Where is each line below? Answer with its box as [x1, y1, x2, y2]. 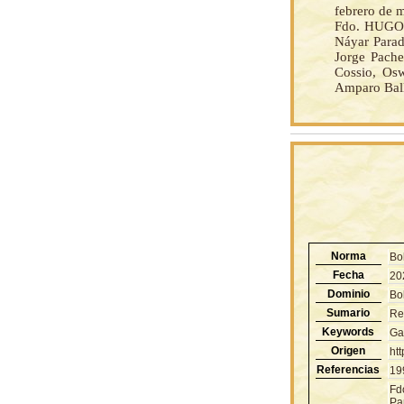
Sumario [326, 306, 370, 319]
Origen [331, 344, 365, 357]
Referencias [317, 363, 380, 376]
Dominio [326, 287, 370, 300]
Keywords [322, 325, 374, 338]
